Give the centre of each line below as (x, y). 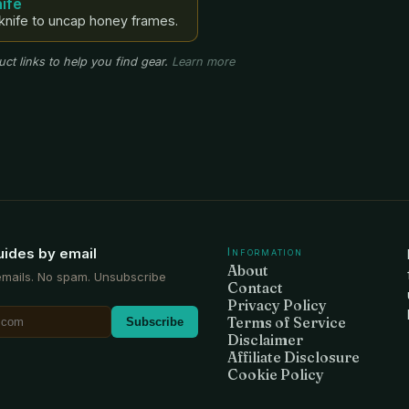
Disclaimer (266, 340)
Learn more (203, 61)
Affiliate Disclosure (294, 357)
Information (265, 251)
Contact (256, 288)
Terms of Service (287, 322)
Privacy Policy (278, 305)
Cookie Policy (276, 374)
